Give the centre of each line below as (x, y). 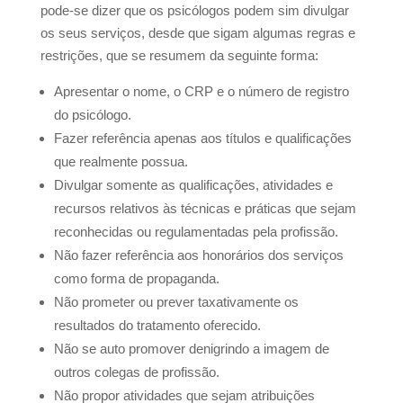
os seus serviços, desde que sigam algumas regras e (197, 33)
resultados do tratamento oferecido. (157, 326)
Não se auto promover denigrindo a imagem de (191, 349)
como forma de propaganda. (136, 279)
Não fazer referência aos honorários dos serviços (198, 255)
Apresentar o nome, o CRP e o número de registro (201, 92)
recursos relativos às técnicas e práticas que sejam (205, 209)
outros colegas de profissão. (136, 372)
